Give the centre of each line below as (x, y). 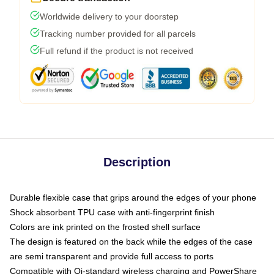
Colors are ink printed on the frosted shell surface (105, 227)
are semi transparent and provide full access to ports (112, 256)
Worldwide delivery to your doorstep (109, 17)
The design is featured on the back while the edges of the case (131, 242)
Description (137, 162)
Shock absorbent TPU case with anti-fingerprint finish (112, 212)
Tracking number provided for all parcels (118, 34)
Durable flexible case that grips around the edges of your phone (133, 198)
